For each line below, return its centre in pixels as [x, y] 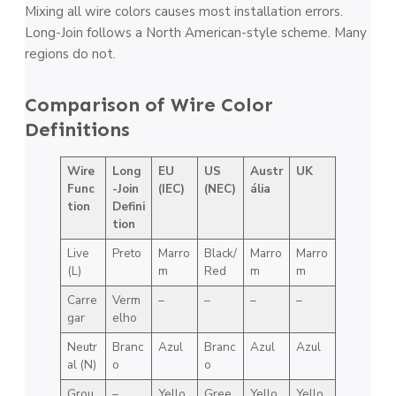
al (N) [81, 364]
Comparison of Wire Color [149, 104]
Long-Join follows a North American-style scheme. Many [196, 32]
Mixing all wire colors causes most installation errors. [184, 11]
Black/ [220, 253]
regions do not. [70, 53]
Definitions [77, 129]
